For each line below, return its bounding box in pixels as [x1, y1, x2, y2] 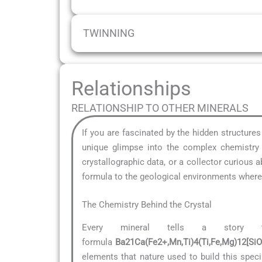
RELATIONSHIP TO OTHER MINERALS [71, 102, 249, 115]
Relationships [71, 77, 191, 101]
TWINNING [83, 27, 135, 40]
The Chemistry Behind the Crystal [82, 199, 212, 210]
